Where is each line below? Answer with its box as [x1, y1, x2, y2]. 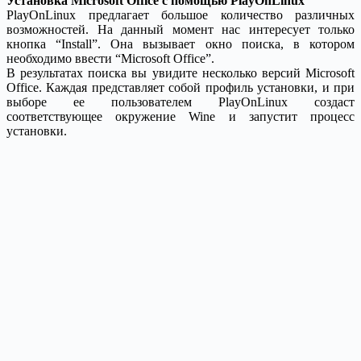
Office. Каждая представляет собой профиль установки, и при [6, 80, 355, 94]
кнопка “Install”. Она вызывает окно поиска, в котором [6, 36, 355, 51]
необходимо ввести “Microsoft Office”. [6, 51, 214, 65]
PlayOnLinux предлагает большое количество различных [6, 7, 355, 22]
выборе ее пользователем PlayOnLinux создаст [6, 94, 355, 109]
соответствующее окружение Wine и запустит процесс [6, 109, 355, 123]
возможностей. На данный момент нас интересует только [6, 22, 355, 36]
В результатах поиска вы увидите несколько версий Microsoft [6, 65, 355, 80]
